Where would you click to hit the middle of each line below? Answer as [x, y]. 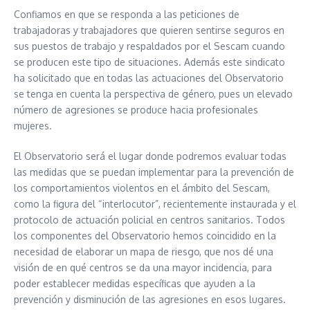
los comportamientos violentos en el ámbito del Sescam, [142, 188]
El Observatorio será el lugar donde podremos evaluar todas [150, 156]
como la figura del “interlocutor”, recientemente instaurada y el [155, 204]
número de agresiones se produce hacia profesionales [136, 110]
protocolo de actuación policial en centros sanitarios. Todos [149, 220]
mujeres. [33, 126]
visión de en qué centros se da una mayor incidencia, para [143, 267]
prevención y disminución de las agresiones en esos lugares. [150, 299]
